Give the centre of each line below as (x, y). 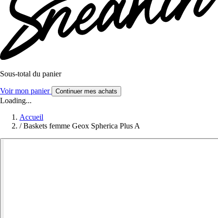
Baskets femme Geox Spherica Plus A (82, 126)
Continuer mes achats (86, 91)
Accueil (31, 117)
